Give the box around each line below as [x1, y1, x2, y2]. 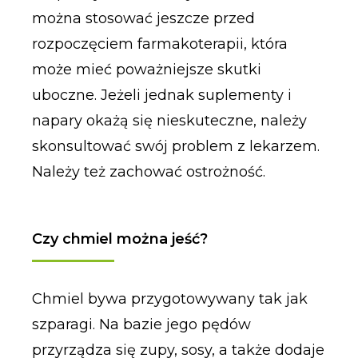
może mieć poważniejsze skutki [31, 61, 261, 79]
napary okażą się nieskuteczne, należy [31, 112, 307, 130]
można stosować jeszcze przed [31, 10, 255, 28]
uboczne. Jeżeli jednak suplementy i [31, 86, 292, 105]
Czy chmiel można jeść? [31, 229, 208, 248]
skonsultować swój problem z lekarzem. [31, 137, 320, 156]
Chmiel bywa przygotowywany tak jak [31, 289, 308, 308]
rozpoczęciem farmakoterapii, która [31, 35, 288, 54]
